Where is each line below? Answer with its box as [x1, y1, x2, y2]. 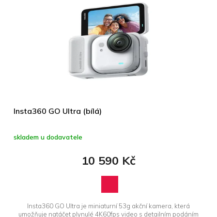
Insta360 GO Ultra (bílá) [14, 106, 102, 116]
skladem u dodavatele [14, 133, 82, 142]
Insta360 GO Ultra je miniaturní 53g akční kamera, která [27, 202, 190, 210]
